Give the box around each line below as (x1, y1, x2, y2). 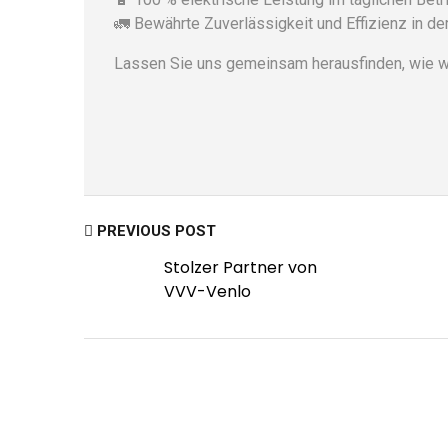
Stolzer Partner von (164, 255, 317, 279)
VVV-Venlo (164, 279, 251, 303)
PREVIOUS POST (93, 221, 216, 240)
